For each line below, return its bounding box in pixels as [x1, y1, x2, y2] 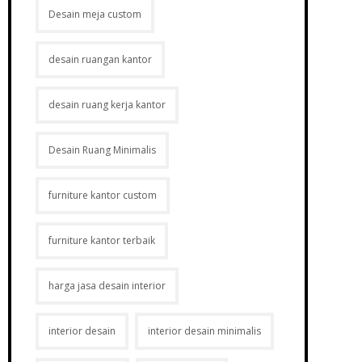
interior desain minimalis [147, 324, 261, 338]
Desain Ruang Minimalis [48, 143, 156, 157]
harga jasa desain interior [48, 279, 166, 293]
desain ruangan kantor [48, 53, 152, 66]
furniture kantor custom [48, 188, 157, 202]
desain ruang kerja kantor [48, 98, 166, 112]
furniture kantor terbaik [48, 234, 155, 247]
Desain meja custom [48, 7, 141, 21]
